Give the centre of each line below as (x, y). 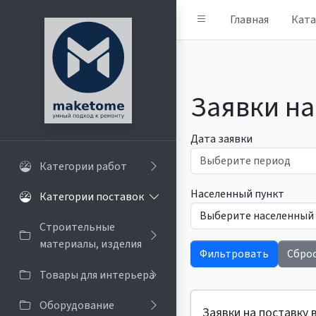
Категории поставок (92, 197)
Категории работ (83, 166)
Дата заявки (221, 139)
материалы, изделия (91, 244)
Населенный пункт (237, 194)
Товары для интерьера (97, 275)
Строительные (77, 227)
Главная (249, 20)
